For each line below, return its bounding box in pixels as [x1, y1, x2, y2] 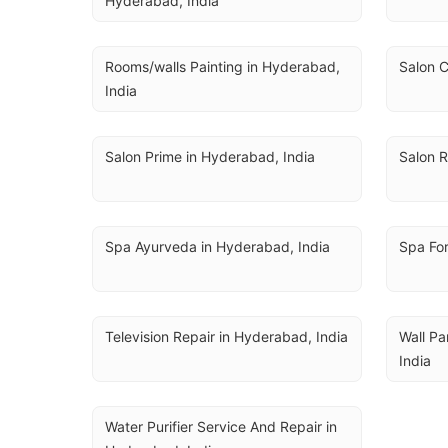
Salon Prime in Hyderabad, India [105, 148, 315, 165]
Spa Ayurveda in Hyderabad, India [105, 238, 330, 255]
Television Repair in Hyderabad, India [105, 328, 348, 345]
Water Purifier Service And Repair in [105, 418, 337, 435]
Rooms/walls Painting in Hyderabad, [105, 58, 340, 75]
